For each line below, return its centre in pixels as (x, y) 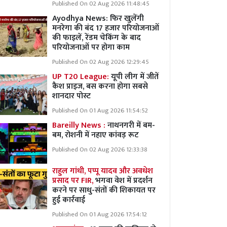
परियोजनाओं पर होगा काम (91, 47)
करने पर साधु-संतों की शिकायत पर (104, 190)
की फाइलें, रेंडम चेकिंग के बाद (97, 38)
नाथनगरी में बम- (130, 125)
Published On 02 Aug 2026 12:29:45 (101, 62)
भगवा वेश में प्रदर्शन (124, 181)
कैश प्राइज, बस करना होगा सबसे (100, 86)
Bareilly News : (79, 125)
